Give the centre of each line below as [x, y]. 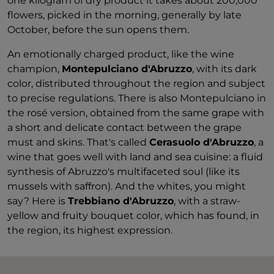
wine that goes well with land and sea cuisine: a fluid [135, 157]
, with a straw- [207, 201]
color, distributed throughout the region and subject [136, 83]
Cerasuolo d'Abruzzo [202, 142]
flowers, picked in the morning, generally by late [124, 15]
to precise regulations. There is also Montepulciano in [137, 98]
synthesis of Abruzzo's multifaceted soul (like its [124, 172]
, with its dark [224, 69]
